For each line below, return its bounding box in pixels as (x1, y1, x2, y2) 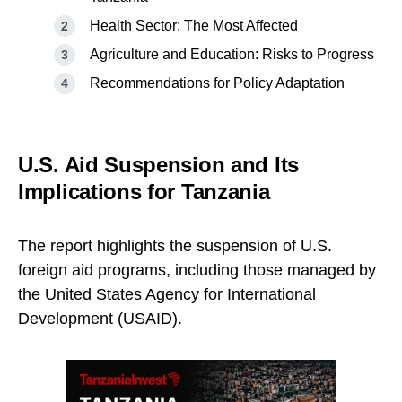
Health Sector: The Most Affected (90, 18, 298, 34)
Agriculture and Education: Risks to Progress (90, 47, 374, 63)
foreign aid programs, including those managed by (18, 261, 376, 280)
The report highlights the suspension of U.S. (18, 237, 332, 256)
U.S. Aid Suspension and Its (18, 153, 299, 178)
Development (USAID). (18, 310, 182, 328)
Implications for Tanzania (18, 179, 270, 205)
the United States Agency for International (18, 285, 316, 304)
